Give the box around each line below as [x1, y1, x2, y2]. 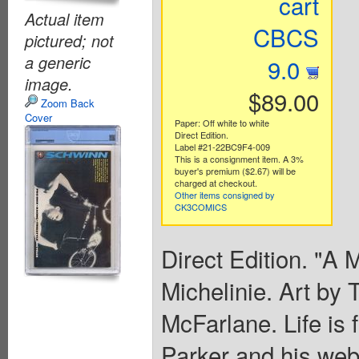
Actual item [25, 6, 104, 30]
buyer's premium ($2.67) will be [174, 163, 296, 177]
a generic [25, 50, 91, 74]
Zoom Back [38, 95, 95, 111]
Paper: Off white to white [174, 115, 269, 129]
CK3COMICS [174, 200, 227, 213]
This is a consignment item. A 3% [174, 151, 304, 165]
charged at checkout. [174, 175, 257, 189]
